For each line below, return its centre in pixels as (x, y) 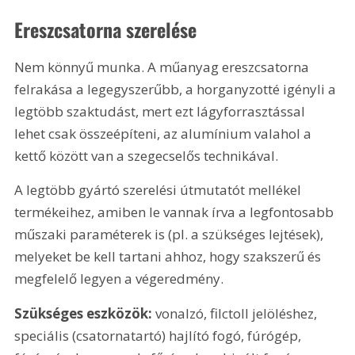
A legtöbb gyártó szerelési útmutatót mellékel (160, 190)
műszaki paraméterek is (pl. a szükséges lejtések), (171, 235)
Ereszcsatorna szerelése (106, 29)
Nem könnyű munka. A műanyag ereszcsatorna (164, 67)
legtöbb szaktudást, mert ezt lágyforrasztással (162, 111)
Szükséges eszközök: (84, 313)
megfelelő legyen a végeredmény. (119, 279)
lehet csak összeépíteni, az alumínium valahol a (165, 133)
